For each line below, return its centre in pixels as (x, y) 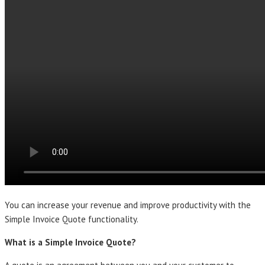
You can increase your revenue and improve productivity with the (128, 205)
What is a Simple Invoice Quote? (70, 242)
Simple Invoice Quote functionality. (72, 219)
